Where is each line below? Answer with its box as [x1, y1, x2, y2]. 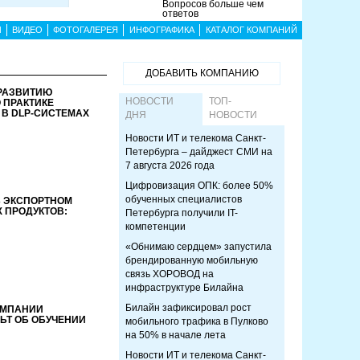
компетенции [125, 221, 186, 232]
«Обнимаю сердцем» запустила [125, 241, 272, 252]
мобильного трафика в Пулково [125, 316, 268, 327]
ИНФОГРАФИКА [129, 25, 194, 35]
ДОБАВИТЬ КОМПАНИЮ [145, 67, 259, 79]
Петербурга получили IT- [125, 207, 238, 219]
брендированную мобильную [125, 255, 258, 266]
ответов [162, 8, 199, 19]
